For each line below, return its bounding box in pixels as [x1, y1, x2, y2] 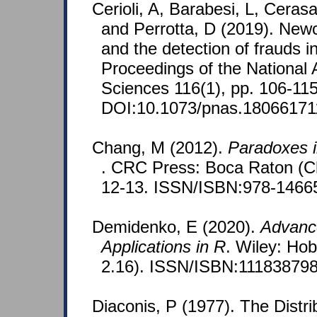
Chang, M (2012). [92, 138, 228, 158]
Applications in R [101, 237, 226, 257]
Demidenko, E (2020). [92, 217, 260, 237]
